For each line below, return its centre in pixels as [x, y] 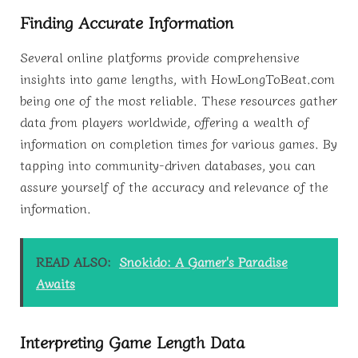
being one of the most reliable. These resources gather [179, 99]
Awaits [56, 283]
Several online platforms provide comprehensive [160, 56]
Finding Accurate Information [127, 22]
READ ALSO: [74, 262]
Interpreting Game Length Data [132, 342]
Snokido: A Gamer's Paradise [203, 262]
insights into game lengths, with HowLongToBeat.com [177, 78]
